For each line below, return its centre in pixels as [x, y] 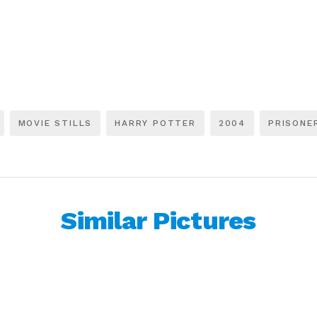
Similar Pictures [158, 221]
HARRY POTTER [155, 123]
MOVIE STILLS [55, 123]
